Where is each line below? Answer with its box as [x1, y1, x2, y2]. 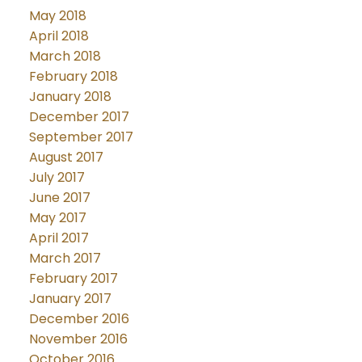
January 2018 [28, 86, 112, 106]
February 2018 [28, 66, 118, 86]
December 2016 [28, 309, 129, 328]
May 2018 [28, 6, 86, 25]
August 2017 [28, 147, 103, 166]
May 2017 [28, 208, 86, 227]
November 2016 [28, 329, 128, 348]
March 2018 [28, 46, 101, 65]
